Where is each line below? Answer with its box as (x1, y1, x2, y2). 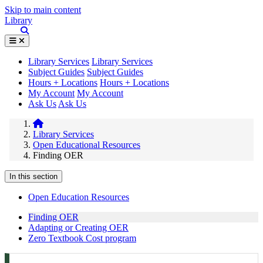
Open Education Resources (28, 192, 129, 202)
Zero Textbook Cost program (28, 233, 136, 243)
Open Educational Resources (33, 140, 140, 150)
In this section (9, 172, 58, 181)
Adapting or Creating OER (28, 222, 129, 232)
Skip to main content (5, 5, 81, 15)
